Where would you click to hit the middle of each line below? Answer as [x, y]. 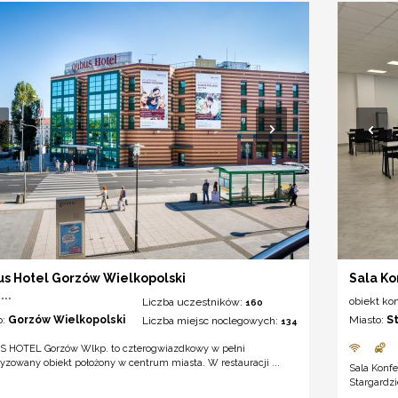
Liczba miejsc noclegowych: [212, 321]
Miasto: [368, 320]
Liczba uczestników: [194, 302]
